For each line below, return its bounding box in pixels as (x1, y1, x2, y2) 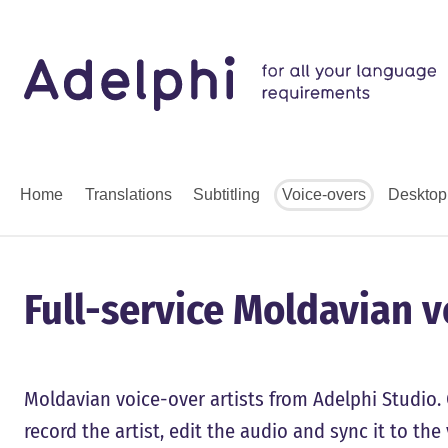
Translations (84, 186, 172, 203)
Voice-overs (281, 186, 366, 203)
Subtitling (193, 186, 261, 203)
